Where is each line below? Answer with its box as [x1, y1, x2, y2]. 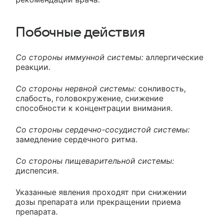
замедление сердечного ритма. [16, 134, 137, 144]
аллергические [143, 52, 203, 62]
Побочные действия [16, 25, 145, 40]
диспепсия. [16, 166, 59, 175]
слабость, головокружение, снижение [16, 93, 163, 103]
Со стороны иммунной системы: [16, 52, 143, 62]
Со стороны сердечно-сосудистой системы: [16, 125, 190, 134]
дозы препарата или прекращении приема [16, 197, 181, 207]
